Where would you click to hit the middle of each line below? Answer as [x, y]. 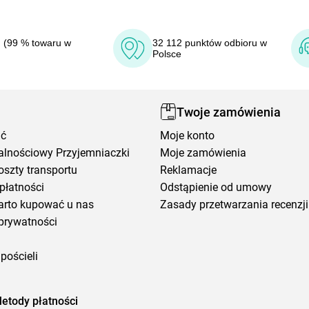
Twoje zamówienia [229, 112]
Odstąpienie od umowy [216, 187]
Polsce [167, 54]
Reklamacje [189, 170]
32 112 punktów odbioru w [210, 43]
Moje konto [188, 136]
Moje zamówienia [203, 153]
